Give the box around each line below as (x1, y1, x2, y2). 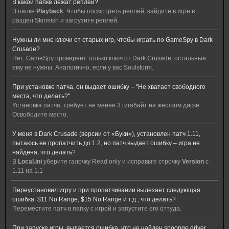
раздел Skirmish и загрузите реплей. (12, 17, 119, 24)
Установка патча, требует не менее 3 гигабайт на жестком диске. (12, 102, 201, 109)
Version (182, 158, 205, 165)
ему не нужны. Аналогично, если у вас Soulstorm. (12, 64, 153, 71)
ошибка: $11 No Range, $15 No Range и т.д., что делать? (12, 196, 176, 203)
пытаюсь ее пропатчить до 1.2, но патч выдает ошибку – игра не (12, 140, 200, 147)
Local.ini (18, 158, 43, 165)
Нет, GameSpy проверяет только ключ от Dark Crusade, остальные (12, 55, 206, 62)
